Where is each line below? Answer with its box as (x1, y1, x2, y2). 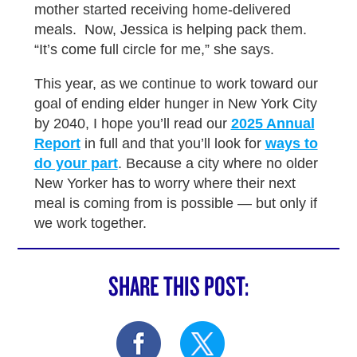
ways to (265, 135, 318, 151)
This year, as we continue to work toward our (33, 75, 318, 92)
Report (33, 135, 80, 151)
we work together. (33, 214, 155, 231)
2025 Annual (230, 115, 315, 131)
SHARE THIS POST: (108, 267, 249, 303)
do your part (33, 155, 118, 171)
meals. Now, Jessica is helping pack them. (33, 21, 307, 37)
